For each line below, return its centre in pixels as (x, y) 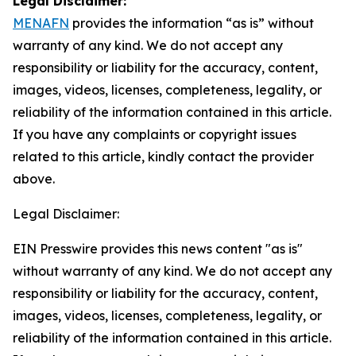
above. (34, 179)
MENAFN (41, 23)
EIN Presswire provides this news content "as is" (158, 249)
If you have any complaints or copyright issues (155, 134)
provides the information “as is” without (192, 23)
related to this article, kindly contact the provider (163, 157)
